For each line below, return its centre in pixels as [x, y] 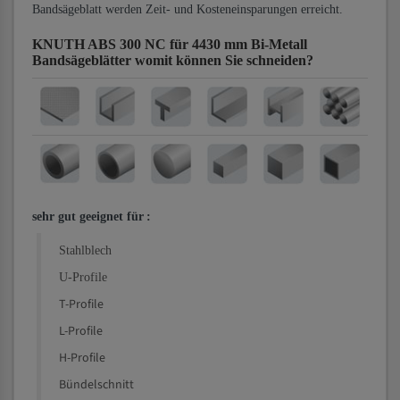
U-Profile [83, 277]
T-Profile [81, 304]
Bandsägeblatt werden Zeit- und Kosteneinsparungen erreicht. [187, 9]
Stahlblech [85, 250]
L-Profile [81, 331]
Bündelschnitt [96, 385]
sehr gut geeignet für [88, 217]
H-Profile [82, 358]
